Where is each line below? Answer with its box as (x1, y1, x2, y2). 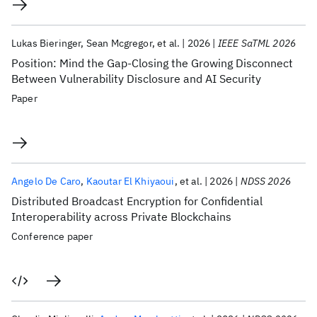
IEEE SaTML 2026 (217, 37, 296, 50)
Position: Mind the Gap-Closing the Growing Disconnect (11, 56, 293, 70)
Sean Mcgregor (86, 37, 152, 50)
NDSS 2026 (240, 175, 291, 188)
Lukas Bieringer (11, 37, 81, 50)
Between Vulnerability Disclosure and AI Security (11, 71, 261, 86)
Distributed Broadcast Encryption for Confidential (11, 194, 263, 208)
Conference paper (11, 230, 93, 243)
